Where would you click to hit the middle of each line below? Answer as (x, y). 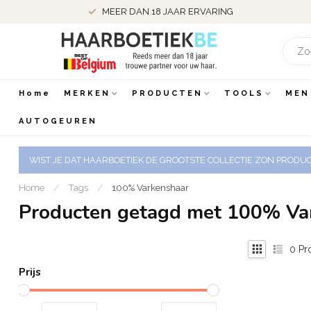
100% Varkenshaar (150, 187)
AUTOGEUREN (58, 121)
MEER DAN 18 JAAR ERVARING (167, 11)
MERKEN (87, 93)
